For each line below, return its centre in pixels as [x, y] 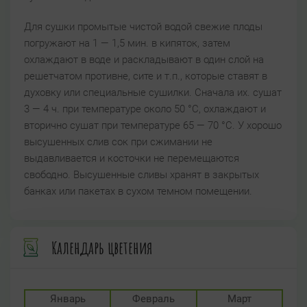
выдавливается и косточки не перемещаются [132, 159]
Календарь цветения [102, 248]
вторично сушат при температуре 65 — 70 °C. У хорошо [153, 126]
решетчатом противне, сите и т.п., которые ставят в [146, 76]
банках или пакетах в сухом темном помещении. [138, 192]
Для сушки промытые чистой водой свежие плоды [143, 27]
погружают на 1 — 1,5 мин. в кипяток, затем [127, 44]
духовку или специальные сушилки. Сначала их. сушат [153, 93]
